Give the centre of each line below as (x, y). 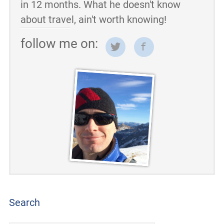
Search (24, 203)
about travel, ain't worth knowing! (93, 20)
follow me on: (59, 44)
